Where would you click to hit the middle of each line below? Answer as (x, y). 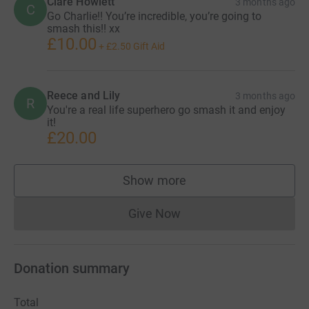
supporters (184, 187)
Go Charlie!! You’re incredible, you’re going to (154, 16)
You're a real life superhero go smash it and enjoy (166, 110)
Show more (154, 180)
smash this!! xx (83, 28)
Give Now (154, 213)
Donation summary (72, 268)
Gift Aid (149, 46)
